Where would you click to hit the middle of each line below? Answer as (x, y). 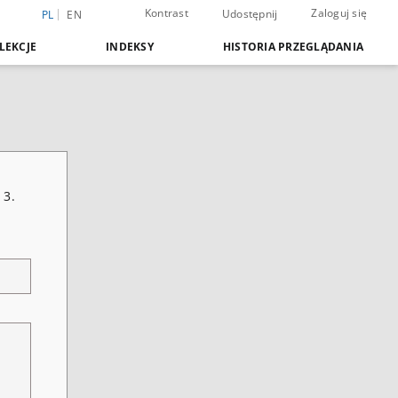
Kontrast (166, 13)
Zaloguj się (339, 13)
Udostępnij (250, 14)
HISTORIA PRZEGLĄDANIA (293, 47)
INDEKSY (130, 47)
